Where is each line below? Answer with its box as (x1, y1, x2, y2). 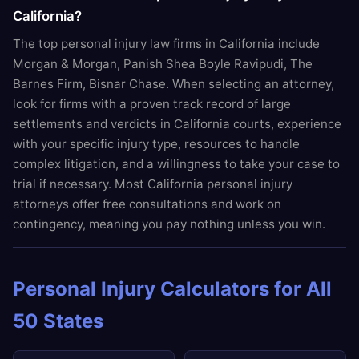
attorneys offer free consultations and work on (13, 196, 281, 212)
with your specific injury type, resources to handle (13, 136, 300, 151)
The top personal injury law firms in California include (13, 36, 320, 51)
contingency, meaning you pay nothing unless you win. (13, 216, 325, 232)
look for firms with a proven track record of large (13, 96, 291, 111)
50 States (13, 309, 103, 333)
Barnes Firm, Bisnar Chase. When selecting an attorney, (13, 76, 334, 91)
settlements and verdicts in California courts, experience (13, 116, 341, 131)
